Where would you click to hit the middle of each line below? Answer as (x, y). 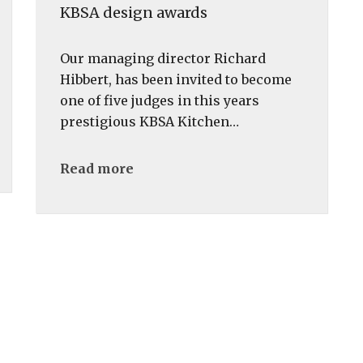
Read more (97, 169)
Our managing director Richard (163, 58)
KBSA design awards (134, 13)
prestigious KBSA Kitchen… (149, 122)
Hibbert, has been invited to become (176, 79)
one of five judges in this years (160, 100)
